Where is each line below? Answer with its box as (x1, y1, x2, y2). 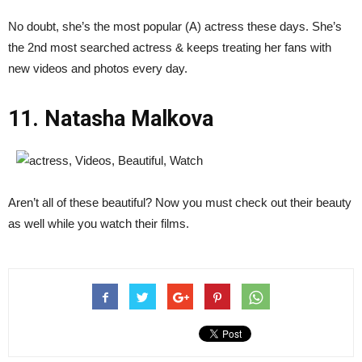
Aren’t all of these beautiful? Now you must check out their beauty (8, 196, 351, 210)
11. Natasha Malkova (8, 106, 213, 133)
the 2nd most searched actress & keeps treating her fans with (8, 40, 331, 55)
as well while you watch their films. (8, 217, 189, 231)
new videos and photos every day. (8, 61, 187, 76)
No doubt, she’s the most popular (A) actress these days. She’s (8, 19, 342, 34)
